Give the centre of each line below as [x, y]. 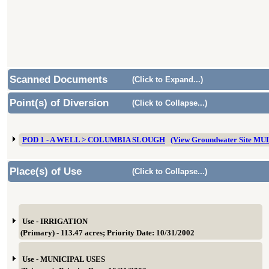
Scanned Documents [59, 80]
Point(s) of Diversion [59, 103]
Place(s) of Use [46, 171]
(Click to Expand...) [168, 80]
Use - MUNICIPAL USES [64, 259]
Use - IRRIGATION [55, 222]
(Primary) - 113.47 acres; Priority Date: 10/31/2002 [107, 233]
